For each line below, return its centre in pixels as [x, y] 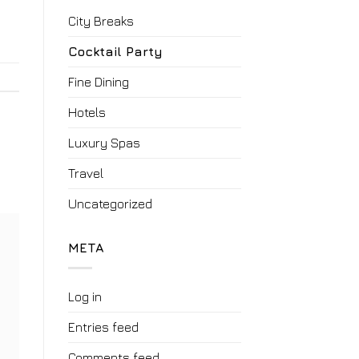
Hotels [87, 113]
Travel [85, 173]
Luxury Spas [104, 143]
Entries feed [103, 327]
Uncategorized [110, 204]
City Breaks [101, 21]
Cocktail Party [115, 52]
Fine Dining [98, 82]
